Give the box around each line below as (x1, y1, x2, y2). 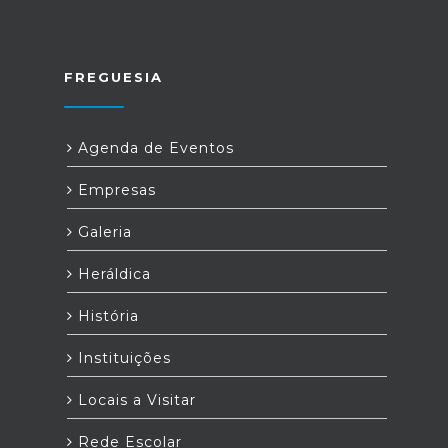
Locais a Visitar (73, 391, 196, 409)
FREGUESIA (64, 69, 163, 85)
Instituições (73, 349, 171, 367)
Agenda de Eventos (73, 139, 234, 157)
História (73, 307, 139, 325)
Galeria (73, 223, 132, 241)
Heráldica (73, 265, 151, 283)
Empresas (73, 181, 156, 199)
